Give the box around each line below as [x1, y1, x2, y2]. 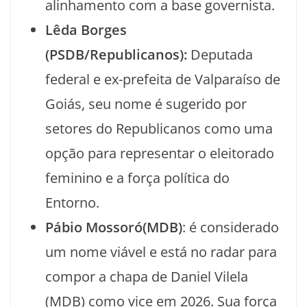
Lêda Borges [45, 21, 127, 39]
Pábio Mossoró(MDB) [45, 218, 182, 236]
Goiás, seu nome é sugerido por [45, 95, 247, 113]
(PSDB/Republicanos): [45, 45, 187, 64]
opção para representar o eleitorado [45, 144, 274, 162]
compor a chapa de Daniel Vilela [45, 267, 248, 286]
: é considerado [182, 218, 279, 236]
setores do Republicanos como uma [45, 119, 273, 138]
